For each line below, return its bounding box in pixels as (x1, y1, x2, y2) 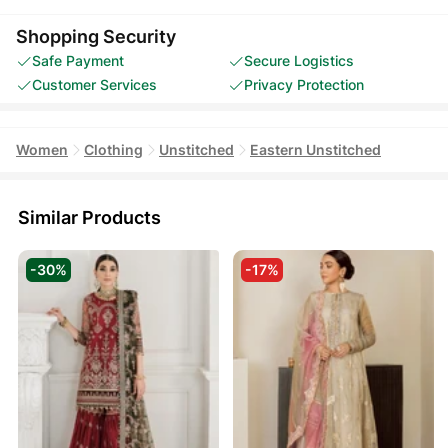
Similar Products (18, 206, 161, 228)
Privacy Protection (244, 75, 364, 93)
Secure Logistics (244, 51, 354, 69)
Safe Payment (32, 51, 124, 69)
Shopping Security (16, 25, 176, 47)
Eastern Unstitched (250, 140, 381, 158)
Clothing (84, 140, 143, 158)
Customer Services (32, 75, 157, 93)
